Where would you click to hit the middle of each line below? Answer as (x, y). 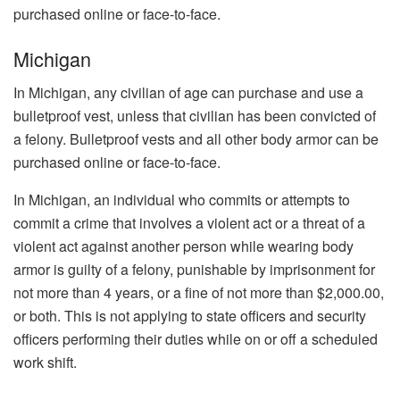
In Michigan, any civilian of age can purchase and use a (188, 93)
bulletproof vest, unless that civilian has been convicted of (195, 116)
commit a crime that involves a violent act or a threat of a (189, 223)
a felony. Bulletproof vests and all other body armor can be (196, 139)
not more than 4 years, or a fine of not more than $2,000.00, (199, 293)
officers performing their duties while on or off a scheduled (196, 339)
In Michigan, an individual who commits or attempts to (182, 200)
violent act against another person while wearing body (183, 246)
